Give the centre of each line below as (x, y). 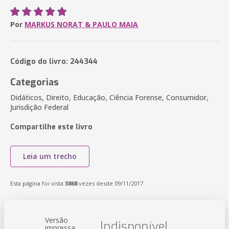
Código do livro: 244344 (54, 62)
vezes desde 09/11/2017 (110, 183)
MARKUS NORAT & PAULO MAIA (81, 24)
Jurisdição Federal (39, 107)
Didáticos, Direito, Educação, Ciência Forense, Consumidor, (109, 97)
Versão (56, 220)
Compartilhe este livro (51, 127)
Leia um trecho (50, 156)
